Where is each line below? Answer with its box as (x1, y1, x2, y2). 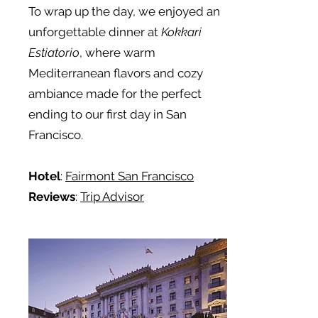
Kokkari (161, 25, 202, 39)
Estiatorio (28, 45, 79, 60)
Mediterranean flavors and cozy (28, 66, 203, 80)
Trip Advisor (80, 190, 144, 204)
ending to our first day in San (28, 107, 187, 121)
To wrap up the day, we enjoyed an (28, 4, 220, 18)
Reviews (28, 190, 75, 204)
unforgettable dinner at (28, 25, 161, 39)
